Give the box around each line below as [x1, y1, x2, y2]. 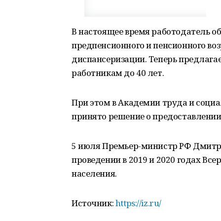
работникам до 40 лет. [72, 67, 164, 78]
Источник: [72, 197, 115, 209]
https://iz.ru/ [115, 197, 161, 209]
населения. [72, 168, 117, 179]
